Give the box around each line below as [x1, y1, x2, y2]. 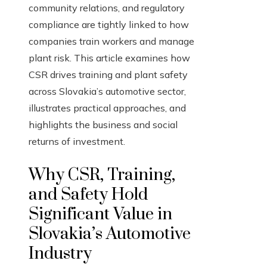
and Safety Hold [29, 184, 148, 206]
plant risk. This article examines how [29, 52, 190, 64]
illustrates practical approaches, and [29, 102, 186, 114]
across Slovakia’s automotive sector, [29, 85, 186, 98]
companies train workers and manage [29, 35, 194, 48]
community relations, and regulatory [29, 2, 185, 14]
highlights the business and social [29, 119, 178, 131]
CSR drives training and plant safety [29, 69, 188, 81]
